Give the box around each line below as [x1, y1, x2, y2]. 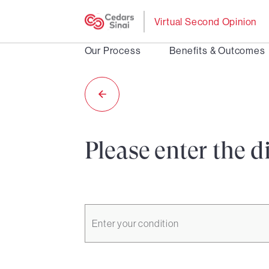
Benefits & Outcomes [169, 44, 265, 56]
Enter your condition [91, 217, 179, 229]
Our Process [84, 44, 141, 56]
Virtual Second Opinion [154, 15, 257, 28]
